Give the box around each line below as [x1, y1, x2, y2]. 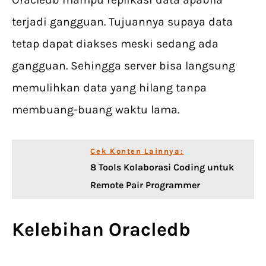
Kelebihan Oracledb [12, 218, 191, 241]
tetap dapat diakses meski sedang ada [12, 37, 218, 51]
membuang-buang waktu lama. [12, 103, 179, 117]
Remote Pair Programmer [90, 179, 201, 191]
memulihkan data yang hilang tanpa [12, 81, 207, 95]
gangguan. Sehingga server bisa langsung [12, 59, 235, 73]
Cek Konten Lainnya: [90, 147, 184, 156]
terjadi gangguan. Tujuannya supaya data [12, 15, 233, 29]
